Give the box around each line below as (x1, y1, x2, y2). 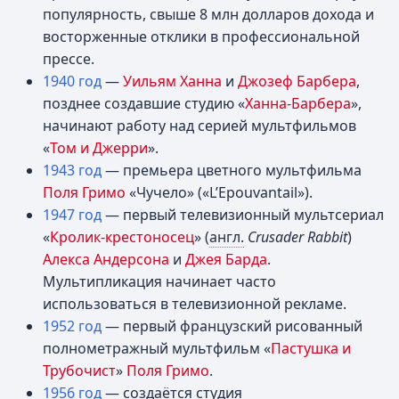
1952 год (43, 316, 102, 336)
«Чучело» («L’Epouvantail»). (126, 183, 313, 202)
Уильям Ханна (123, 71, 222, 91)
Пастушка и (271, 338, 351, 358)
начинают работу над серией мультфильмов (43, 116, 356, 135)
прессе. (43, 49, 94, 69)
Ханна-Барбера (245, 94, 351, 113)
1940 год (43, 71, 102, 91)
